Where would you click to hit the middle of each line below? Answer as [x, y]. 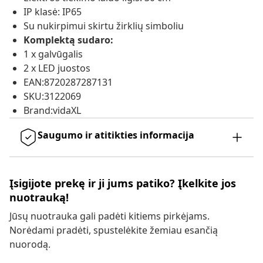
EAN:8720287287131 [68, 82]
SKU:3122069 [52, 97]
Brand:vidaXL [52, 111]
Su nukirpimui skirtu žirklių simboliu [104, 26]
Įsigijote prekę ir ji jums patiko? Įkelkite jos [123, 183]
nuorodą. [30, 245]
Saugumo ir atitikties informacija [116, 135]
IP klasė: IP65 [53, 12]
